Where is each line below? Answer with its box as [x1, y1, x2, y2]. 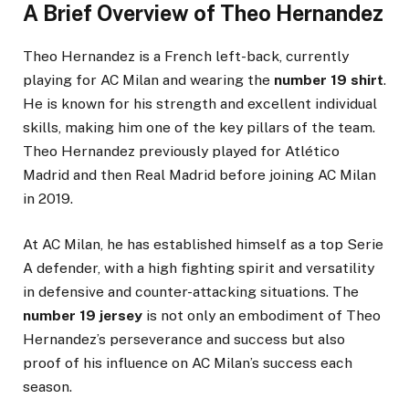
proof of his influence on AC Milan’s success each [23, 354, 352, 372]
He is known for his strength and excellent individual [23, 95, 377, 113]
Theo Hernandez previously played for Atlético [23, 142, 340, 161]
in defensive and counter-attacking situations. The [23, 283, 359, 301]
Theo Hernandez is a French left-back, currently [23, 47, 349, 66]
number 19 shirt [274, 71, 383, 89]
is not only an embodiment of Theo [142, 307, 381, 325]
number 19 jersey [23, 307, 142, 325]
